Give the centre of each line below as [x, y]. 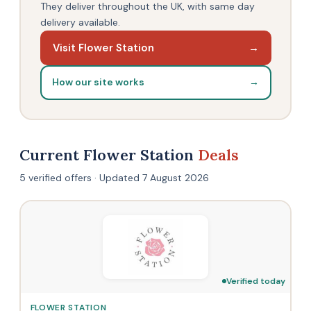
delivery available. [80, 22]
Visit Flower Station [103, 48]
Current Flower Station [109, 155]
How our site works [98, 82]
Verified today [255, 281]
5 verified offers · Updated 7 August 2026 [114, 178]
